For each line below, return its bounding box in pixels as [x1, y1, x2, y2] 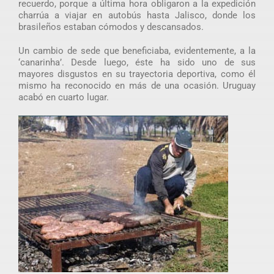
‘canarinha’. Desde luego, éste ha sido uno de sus [18, 57, 256, 68]
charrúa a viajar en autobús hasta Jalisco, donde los [18, 10, 256, 21]
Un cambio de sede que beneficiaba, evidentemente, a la [18, 45, 256, 57]
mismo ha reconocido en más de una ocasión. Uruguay [18, 80, 256, 92]
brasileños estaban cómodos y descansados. [18, 21, 204, 33]
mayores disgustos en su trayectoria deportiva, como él [18, 68, 256, 80]
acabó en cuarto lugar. [18, 92, 109, 103]
